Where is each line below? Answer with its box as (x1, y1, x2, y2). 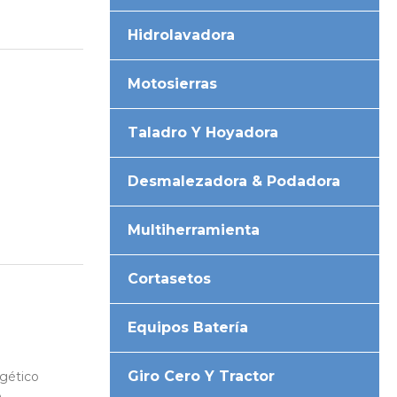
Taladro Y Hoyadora (128, 123, 279, 141)
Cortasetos (128, 269, 212, 287)
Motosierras (128, 74, 218, 92)
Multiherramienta (128, 221, 261, 238)
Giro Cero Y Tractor (128, 367, 276, 385)
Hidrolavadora (128, 26, 236, 43)
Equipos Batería (128, 318, 249, 336)
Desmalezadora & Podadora (128, 172, 341, 190)
